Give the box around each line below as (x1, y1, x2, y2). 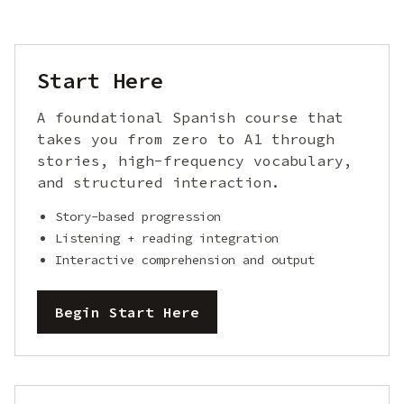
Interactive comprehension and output (55, 252, 315, 268)
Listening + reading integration (55, 230, 279, 246)
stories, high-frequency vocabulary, (37, 151, 353, 170)
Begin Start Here (55, 303, 199, 321)
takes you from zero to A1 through (37, 130, 335, 148)
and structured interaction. (37, 173, 280, 191)
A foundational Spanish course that (37, 108, 344, 126)
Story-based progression (55, 208, 221, 225)
